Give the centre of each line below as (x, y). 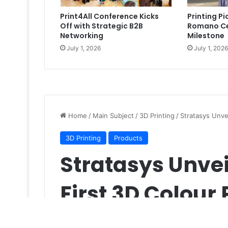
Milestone (206, 36)
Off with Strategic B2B (102, 26)
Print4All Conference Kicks (109, 17)
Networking (82, 36)
